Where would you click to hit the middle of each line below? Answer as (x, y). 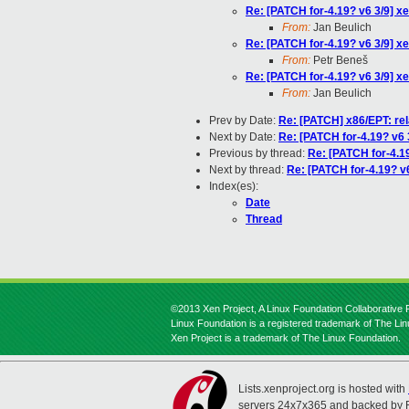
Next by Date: (244, 137)
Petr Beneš (339, 61)
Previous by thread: (258, 154)
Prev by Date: (244, 121)
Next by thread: (248, 170)
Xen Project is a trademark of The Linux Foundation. (286, 338)
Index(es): (234, 187)
